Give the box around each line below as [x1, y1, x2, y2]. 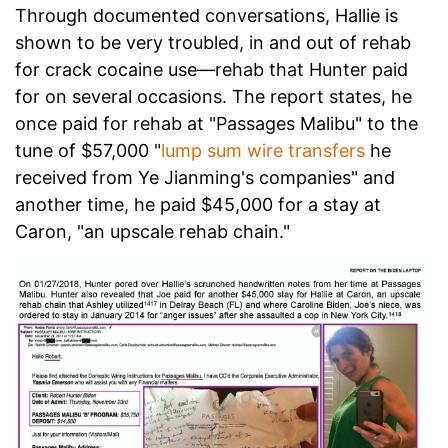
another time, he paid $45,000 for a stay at [15, 194, 381, 216]
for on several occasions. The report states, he [15, 86, 412, 108]
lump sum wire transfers [161, 140, 365, 162]
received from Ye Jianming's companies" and [15, 167, 395, 189]
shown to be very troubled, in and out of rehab [15, 32, 411, 54]
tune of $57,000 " [15, 140, 161, 162]
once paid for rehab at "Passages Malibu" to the [15, 113, 418, 135]
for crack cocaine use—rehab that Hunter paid [15, 59, 408, 81]
